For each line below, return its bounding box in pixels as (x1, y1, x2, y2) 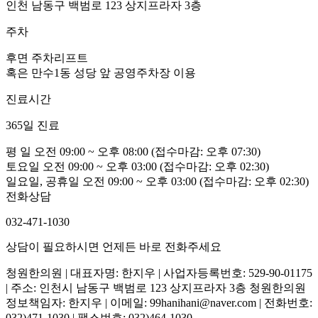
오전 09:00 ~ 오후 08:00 (34, 145, 151, 158)
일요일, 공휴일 (6, 175, 79, 187)
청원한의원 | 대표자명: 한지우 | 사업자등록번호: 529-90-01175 (6, 266, 312, 279)
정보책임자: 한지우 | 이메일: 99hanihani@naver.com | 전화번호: (6, 296, 312, 309)
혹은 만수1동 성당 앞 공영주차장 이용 (6, 66, 196, 79)
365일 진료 (6, 119, 60, 131)
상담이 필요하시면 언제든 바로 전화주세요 (6, 240, 221, 253)
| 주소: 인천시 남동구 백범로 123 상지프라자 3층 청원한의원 (6, 281, 306, 294)
